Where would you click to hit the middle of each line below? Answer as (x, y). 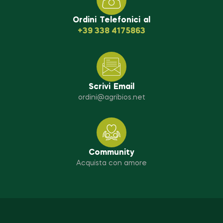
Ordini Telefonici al (111, 21)
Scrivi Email (111, 87)
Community (111, 153)
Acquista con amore (111, 164)
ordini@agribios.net (111, 98)
